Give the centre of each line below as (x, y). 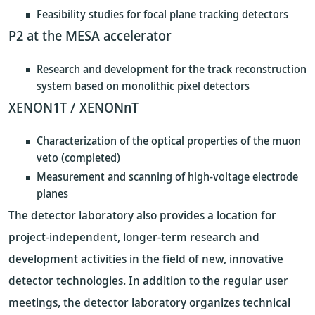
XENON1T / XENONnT (73, 107)
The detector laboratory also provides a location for (142, 215)
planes (52, 193)
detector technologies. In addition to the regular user (148, 280)
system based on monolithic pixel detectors (143, 86)
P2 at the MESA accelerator (90, 36)
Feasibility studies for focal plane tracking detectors (162, 14)
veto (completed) (78, 157)
